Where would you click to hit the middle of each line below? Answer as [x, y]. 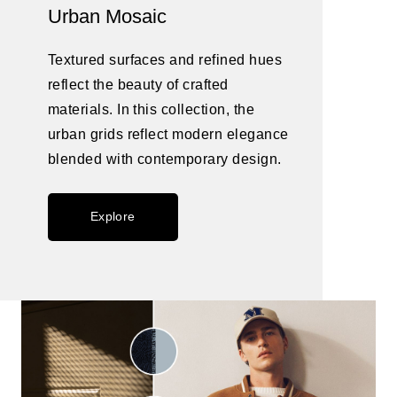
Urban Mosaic [107, 17]
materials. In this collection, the [151, 110]
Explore [113, 217]
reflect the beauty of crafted [138, 85]
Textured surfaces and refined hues [165, 60]
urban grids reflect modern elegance [168, 135]
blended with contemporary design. [164, 160]
